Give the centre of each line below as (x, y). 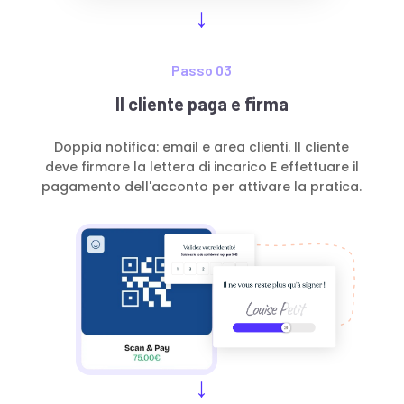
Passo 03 (202, 70)
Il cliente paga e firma (202, 104)
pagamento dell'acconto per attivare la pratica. (202, 187)
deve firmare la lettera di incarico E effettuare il (202, 167)
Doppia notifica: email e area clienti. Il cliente (202, 147)
